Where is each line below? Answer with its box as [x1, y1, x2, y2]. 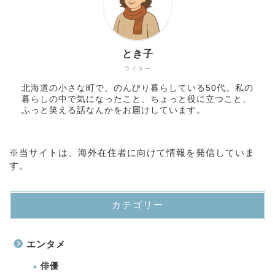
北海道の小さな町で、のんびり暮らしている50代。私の [21, 83, 254, 93]
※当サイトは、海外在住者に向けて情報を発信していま [9, 147, 255, 158]
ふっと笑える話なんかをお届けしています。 [21, 105, 206, 115]
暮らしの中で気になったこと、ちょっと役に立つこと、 [21, 94, 252, 104]
